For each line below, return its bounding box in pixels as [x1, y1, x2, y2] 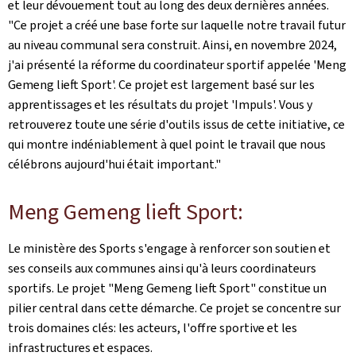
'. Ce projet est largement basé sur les [112, 76, 315, 93]
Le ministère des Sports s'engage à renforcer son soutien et [8, 240, 331, 257]
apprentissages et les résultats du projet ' [8, 96, 234, 113]
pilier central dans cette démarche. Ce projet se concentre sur [8, 300, 341, 316]
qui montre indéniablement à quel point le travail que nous [8, 136, 326, 153]
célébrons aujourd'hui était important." [8, 156, 221, 172]
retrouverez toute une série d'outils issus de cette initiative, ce [8, 116, 345, 133]
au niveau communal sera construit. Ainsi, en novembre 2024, [8, 37, 337, 53]
